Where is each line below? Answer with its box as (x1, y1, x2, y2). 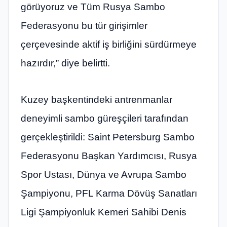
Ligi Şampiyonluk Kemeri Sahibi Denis (21, 206, 186, 217)
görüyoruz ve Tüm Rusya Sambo (21, 2, 165, 13)
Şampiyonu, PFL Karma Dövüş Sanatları (21, 187, 197, 199)
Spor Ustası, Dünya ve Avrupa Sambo (21, 169, 186, 180)
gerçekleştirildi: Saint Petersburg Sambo (21, 131, 195, 142)
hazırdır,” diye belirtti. (21, 58, 110, 69)
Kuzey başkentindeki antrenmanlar (21, 94, 172, 105)
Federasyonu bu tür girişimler (21, 20, 147, 31)
